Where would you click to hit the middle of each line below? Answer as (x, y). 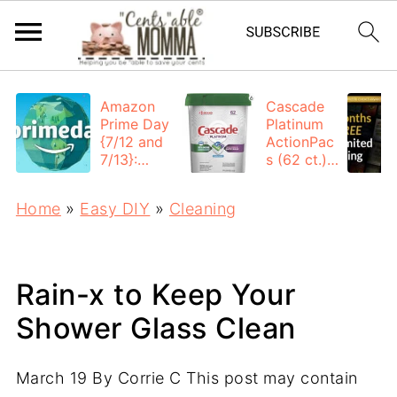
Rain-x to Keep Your (156, 295)
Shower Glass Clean (156, 328)
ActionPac (300, 142)
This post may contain (269, 378)
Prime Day (135, 124)
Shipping (296, 230)
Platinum (295, 124)
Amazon (128, 106)
